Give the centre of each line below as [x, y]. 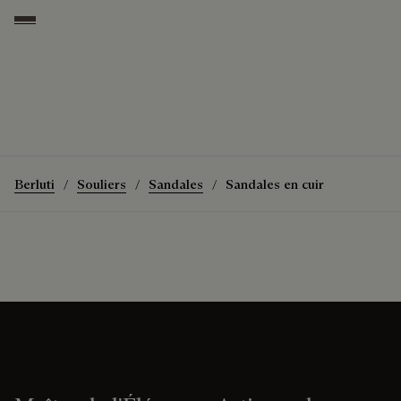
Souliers [102, 184]
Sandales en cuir [275, 184]
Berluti [34, 184]
